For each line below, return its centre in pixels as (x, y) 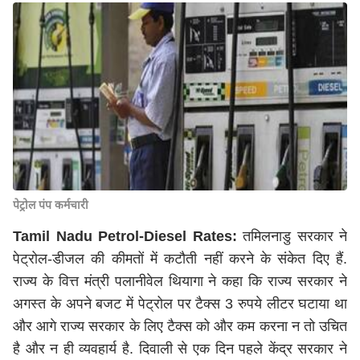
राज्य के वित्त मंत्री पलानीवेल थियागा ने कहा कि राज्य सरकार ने (180, 281)
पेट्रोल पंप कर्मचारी (51, 205)
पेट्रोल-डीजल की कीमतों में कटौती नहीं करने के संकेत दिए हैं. (180, 259)
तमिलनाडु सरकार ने (292, 236)
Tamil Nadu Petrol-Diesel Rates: (125, 236)
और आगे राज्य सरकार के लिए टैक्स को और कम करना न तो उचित (180, 326)
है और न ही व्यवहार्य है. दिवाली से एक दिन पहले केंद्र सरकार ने (180, 349)
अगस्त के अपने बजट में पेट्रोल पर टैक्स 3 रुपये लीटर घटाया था (180, 304)
